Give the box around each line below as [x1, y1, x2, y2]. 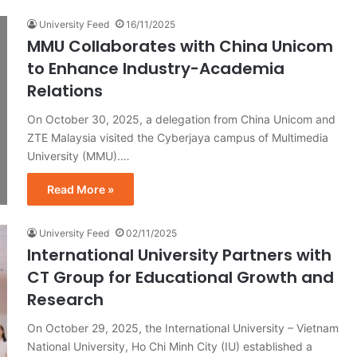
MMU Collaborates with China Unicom [27, 34, 333, 57]
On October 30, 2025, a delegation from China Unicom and [27, 112, 335, 126]
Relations [27, 79, 103, 102]
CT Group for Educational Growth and [27, 265, 334, 288]
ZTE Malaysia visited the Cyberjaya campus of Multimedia [27, 130, 328, 144]
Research [27, 288, 104, 311]
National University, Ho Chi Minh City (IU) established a [27, 339, 312, 353]
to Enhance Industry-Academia [27, 57, 284, 80]
